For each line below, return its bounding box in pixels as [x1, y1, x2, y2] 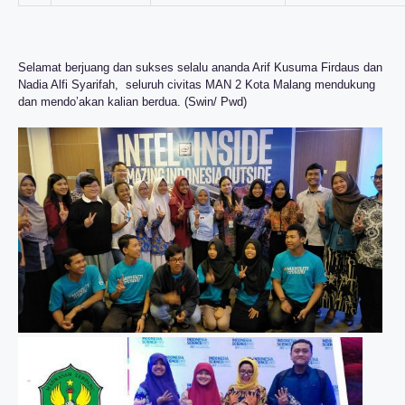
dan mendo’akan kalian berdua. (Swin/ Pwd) [18, 94, 247, 108]
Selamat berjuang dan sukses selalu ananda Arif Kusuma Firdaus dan [18, 60, 382, 74]
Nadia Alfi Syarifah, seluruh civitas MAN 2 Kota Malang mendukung [18, 77, 375, 91]
